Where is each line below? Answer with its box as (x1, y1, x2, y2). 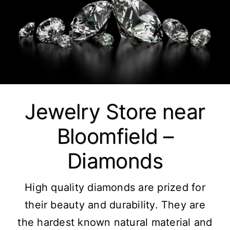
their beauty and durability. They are (25, 199, 205, 212)
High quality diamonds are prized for (25, 181, 205, 194)
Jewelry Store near (25, 99, 205, 125)
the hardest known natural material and (17, 216, 213, 229)
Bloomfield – (56, 124, 174, 149)
